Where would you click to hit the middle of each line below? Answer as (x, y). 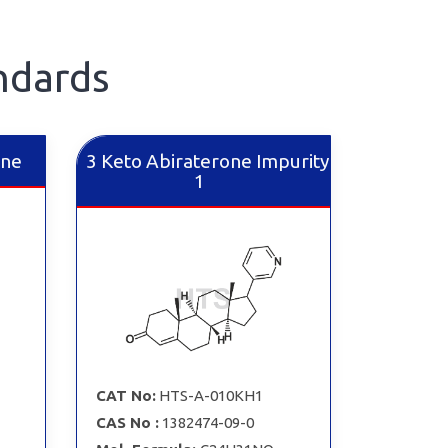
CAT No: (125, 395)
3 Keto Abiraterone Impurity (207, 161)
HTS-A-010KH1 (210, 395)
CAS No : (127, 422)
